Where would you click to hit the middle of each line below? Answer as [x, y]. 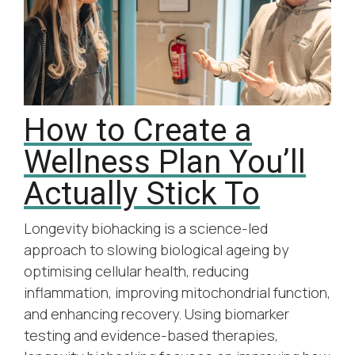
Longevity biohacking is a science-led [146, 228]
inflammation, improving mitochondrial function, [177, 292]
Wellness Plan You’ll [165, 162]
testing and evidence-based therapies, [151, 335]
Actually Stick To [142, 193]
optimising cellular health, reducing [136, 271]
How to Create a [138, 130]
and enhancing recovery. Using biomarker [157, 313]
